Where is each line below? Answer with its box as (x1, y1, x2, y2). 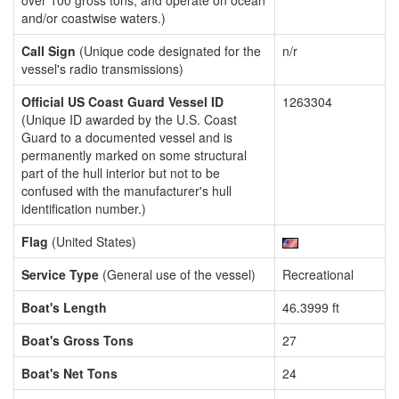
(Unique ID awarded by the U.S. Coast (21, 110, 237, 128)
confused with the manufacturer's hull (21, 182, 232, 199)
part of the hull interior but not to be (21, 164, 220, 182)
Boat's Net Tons (21, 364, 118, 382)
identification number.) (21, 199, 146, 217)
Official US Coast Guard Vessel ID (21, 93, 224, 110)
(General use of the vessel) (99, 265, 256, 283)
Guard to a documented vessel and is (21, 128, 232, 146)
